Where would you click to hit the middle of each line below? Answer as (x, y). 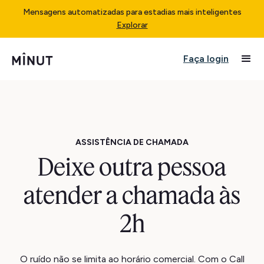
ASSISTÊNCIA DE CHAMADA (132, 142)
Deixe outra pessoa (132, 167)
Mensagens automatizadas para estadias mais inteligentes (132, 12)
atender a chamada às (132, 195)
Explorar (132, 25)
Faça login (206, 59)
